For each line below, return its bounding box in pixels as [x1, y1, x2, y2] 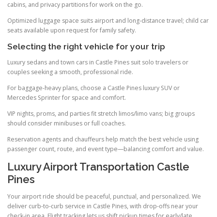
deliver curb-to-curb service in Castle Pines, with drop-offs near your [7, 202, 198, 211]
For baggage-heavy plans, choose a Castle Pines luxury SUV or [7, 83, 180, 92]
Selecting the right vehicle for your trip [7, 41, 165, 51]
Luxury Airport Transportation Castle [7, 160, 189, 173]
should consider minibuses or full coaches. [7, 119, 126, 127]
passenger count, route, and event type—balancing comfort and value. [7, 145, 204, 154]
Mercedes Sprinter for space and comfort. [7, 93, 126, 102]
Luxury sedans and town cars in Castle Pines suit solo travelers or [7, 58, 188, 66]
